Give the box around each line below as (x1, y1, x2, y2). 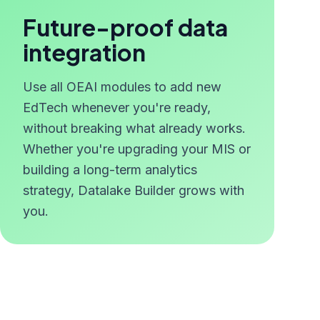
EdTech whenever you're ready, (23, 100, 211, 115)
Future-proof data (23, 13, 228, 41)
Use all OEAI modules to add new (23, 79, 221, 94)
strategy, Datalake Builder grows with (23, 183, 244, 198)
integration (23, 38, 146, 66)
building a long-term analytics (23, 162, 197, 177)
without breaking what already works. (23, 121, 246, 136)
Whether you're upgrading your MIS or (23, 141, 251, 156)
